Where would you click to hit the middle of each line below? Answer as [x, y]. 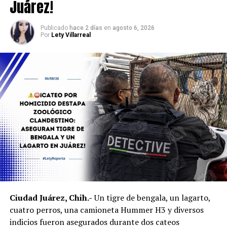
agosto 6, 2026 [133, 28]
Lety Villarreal [71, 35]
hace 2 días [86, 28]
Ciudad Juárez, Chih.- [51, 198]
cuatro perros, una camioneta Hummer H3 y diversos [106, 210]
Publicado [54, 28]
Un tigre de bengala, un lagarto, [151, 198]
